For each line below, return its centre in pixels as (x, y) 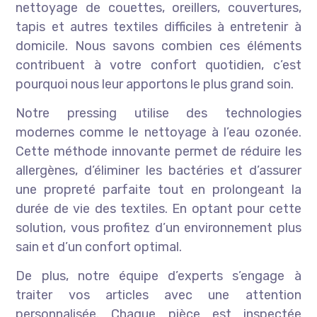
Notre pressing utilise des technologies (158, 114)
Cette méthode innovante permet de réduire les (158, 152)
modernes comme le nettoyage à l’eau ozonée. (158, 133)
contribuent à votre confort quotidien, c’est (158, 65)
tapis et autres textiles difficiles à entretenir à (158, 27)
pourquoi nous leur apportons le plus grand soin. (155, 85)
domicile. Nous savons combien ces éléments (158, 46)
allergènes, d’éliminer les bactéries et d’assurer (158, 171)
